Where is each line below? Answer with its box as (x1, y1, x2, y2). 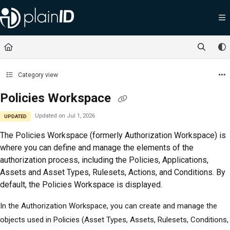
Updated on (35, 112, 67, 119)
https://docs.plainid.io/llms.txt (128, 17, 214, 25)
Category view (16, 71, 58, 79)
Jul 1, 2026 (67, 112, 95, 119)
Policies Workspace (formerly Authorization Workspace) (15, 130, 217, 140)
